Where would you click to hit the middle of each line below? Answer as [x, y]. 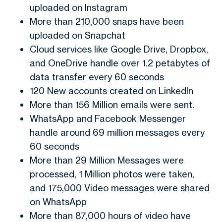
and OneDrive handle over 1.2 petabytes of [120, 63]
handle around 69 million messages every [117, 132]
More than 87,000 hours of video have [110, 216]
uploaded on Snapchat [78, 35]
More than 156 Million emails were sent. [112, 105]
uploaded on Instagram [79, 7]
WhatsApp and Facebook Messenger [108, 118]
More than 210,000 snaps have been [107, 21]
